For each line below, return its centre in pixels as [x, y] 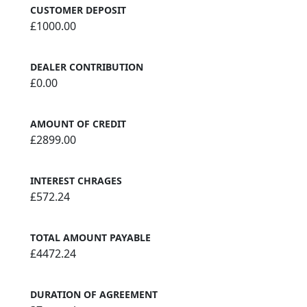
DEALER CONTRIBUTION [87, 66]
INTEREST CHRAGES [76, 180]
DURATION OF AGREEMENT [94, 294]
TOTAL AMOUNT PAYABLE [90, 237]
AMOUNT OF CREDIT [78, 123]
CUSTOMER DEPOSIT [78, 10]
